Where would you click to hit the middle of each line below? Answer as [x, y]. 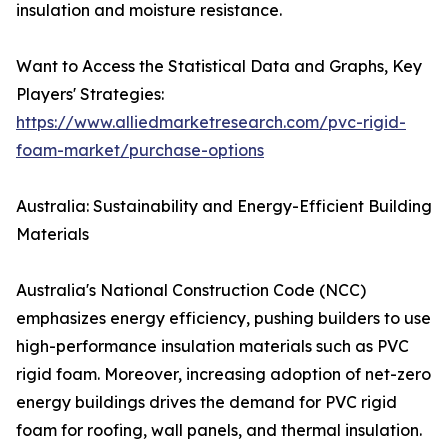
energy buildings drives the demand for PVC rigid [206, 402]
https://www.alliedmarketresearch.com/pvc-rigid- [211, 122]
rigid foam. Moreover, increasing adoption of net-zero [223, 374]
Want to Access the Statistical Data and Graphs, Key [219, 66]
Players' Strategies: [90, 94]
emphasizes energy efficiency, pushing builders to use [223, 318]
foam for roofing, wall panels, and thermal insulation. [219, 430]
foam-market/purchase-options [140, 150]
